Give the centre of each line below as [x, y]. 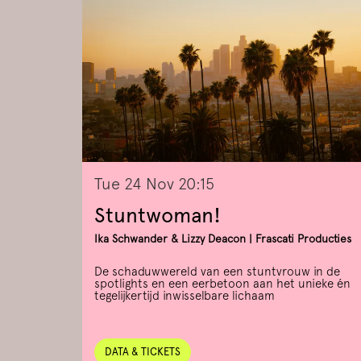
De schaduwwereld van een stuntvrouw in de [217, 272]
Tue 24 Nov [136, 184]
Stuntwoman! [158, 215]
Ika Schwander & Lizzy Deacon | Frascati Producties [223, 239]
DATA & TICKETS [143, 352]
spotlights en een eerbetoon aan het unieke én [222, 284]
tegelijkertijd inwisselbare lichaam [185, 296]
